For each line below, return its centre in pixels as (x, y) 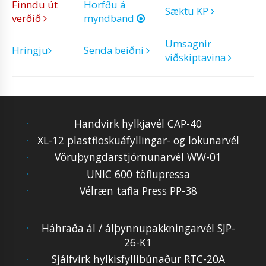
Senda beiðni (115, 50)
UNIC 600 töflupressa (138, 174)
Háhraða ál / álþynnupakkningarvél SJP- (138, 228)
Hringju (30, 50)
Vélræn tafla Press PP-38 (138, 190)
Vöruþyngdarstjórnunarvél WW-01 (138, 157)
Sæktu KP (188, 11)
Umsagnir (188, 44)
